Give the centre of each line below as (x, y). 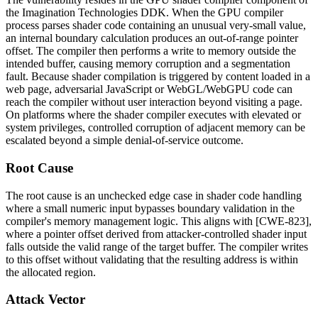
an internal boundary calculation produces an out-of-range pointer (152, 38)
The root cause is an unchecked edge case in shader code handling (154, 195)
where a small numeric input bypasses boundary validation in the (150, 208)
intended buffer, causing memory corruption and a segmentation (148, 64)
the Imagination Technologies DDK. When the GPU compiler (144, 13)
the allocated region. (51, 272)
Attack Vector (45, 300)
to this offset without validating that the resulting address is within (152, 259)
